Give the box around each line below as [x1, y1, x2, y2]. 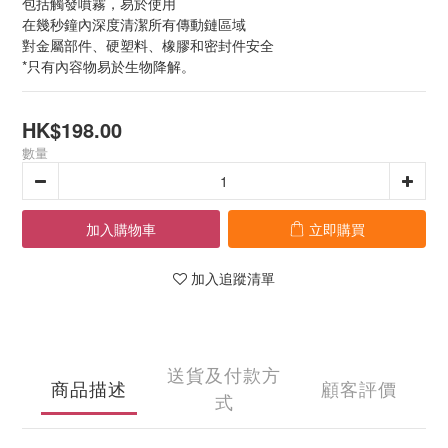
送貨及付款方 [167, 361, 281, 387]
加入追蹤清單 [191, 268, 275, 288]
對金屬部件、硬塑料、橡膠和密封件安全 [22, 35, 274, 55]
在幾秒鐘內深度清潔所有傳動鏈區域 [22, 14, 246, 34]
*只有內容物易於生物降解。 [22, 56, 195, 76]
